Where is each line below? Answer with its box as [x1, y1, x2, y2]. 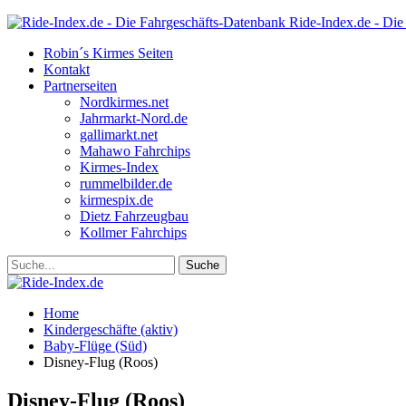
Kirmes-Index [80, 159, 159, 175]
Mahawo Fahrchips [80, 143, 190, 159]
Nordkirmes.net [80, 94, 169, 110]
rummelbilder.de [80, 176, 172, 191]
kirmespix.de [80, 192, 153, 208]
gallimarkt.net [80, 127, 158, 142]
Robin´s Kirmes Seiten [43, 45, 173, 61]
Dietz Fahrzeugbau [80, 208, 188, 224]
